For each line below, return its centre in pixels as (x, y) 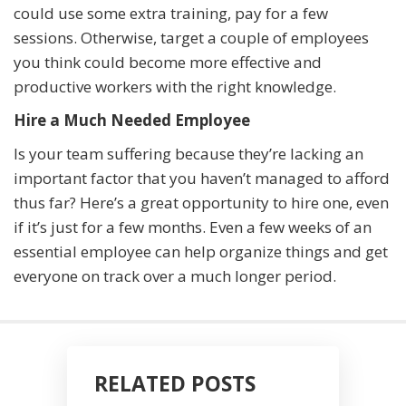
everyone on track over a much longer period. (175, 275)
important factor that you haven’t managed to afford (202, 178)
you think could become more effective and (168, 62)
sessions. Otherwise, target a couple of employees (191, 37)
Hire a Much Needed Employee (132, 120)
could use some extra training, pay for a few (171, 13)
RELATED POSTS (175, 383)
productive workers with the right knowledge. (175, 86)
